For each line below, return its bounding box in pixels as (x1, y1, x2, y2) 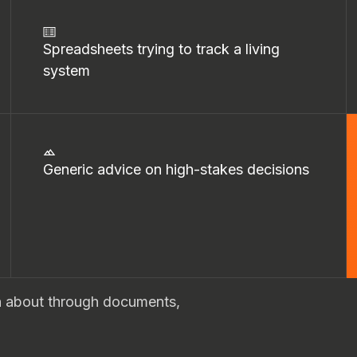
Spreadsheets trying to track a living (43, 41, 280, 57)
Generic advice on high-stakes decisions (43, 161, 309, 178)
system (43, 62, 90, 79)
